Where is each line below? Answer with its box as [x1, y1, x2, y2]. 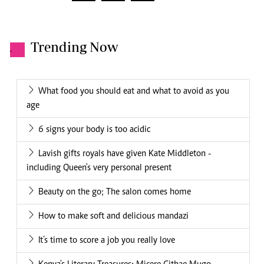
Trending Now [31, 39, 118, 55]
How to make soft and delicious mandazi [38, 212, 189, 222]
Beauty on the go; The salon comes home [38, 187, 191, 197]
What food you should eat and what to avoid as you [38, 87, 229, 97]
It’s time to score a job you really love [38, 236, 175, 246]
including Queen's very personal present [27, 163, 171, 173]
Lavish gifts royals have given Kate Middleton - [38, 149, 211, 159]
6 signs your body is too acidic [38, 125, 150, 135]
